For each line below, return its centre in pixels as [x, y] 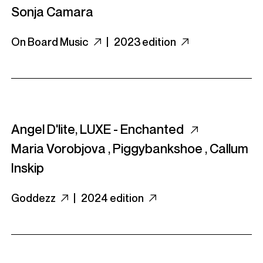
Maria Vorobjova [58, 149]
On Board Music [51, 42]
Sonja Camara [52, 12]
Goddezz [34, 198]
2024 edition [113, 198]
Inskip [28, 168]
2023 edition [146, 42]
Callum [229, 149]
